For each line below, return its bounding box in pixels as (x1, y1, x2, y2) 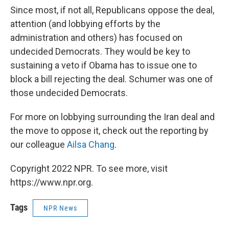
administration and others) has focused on (10, 32, 182, 43)
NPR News (43, 204, 77, 213)
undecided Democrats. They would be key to (10, 46, 190, 57)
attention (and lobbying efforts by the (10, 18, 161, 30)
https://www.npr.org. (10, 177, 93, 188)
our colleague (10, 139, 67, 150)
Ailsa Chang (67, 139, 114, 150)
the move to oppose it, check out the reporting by (10, 125, 209, 136)
